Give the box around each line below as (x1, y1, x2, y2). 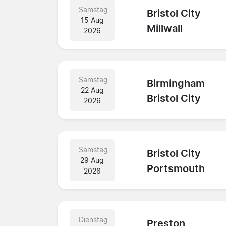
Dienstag (79, 215, 108, 224)
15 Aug (80, 15, 104, 24)
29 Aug (80, 155, 104, 164)
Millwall (147, 22, 183, 35)
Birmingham (147, 77, 205, 90)
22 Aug (80, 85, 104, 94)
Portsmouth (147, 162, 205, 175)
